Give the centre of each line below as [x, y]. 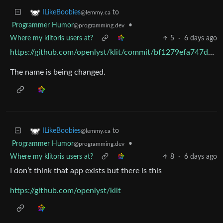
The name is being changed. [58, 72]
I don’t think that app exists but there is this [86, 171]
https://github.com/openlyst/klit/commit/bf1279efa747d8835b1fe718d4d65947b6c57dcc [211, 52]
